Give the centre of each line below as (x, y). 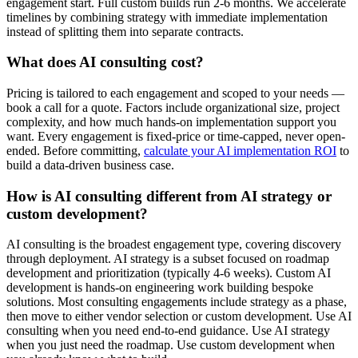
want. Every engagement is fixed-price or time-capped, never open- (176, 137)
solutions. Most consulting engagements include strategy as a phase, (177, 302)
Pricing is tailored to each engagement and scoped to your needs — (175, 93)
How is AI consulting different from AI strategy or (169, 196)
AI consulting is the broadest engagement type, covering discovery (174, 245)
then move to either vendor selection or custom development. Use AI (179, 316)
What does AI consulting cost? (105, 62)
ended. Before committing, (75, 151)
